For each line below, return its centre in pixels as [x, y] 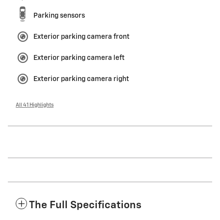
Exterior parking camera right [81, 79]
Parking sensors [59, 16]
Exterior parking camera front [82, 37]
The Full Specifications [85, 206]
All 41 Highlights [35, 105]
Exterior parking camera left [79, 58]
